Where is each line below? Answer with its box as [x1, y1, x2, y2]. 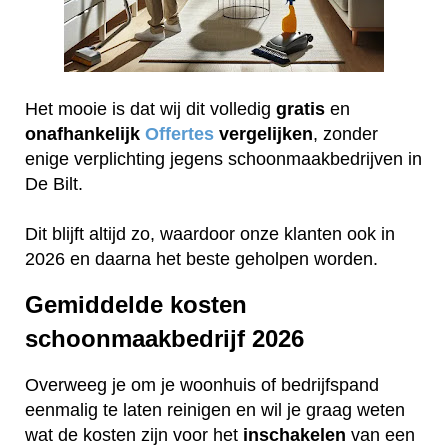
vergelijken [219, 123, 313, 144]
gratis [276, 98, 325, 119]
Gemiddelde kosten [25, 291, 247, 319]
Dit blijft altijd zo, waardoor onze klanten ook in [25, 223, 395, 244]
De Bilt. [25, 173, 88, 194]
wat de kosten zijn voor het [25, 425, 243, 446]
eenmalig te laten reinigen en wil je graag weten [25, 400, 405, 421]
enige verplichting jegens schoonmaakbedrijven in [25, 148, 422, 169]
